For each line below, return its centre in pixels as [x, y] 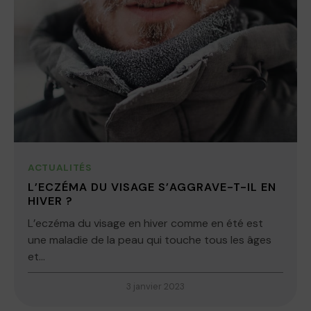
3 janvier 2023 [155, 287]
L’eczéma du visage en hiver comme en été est [145, 224]
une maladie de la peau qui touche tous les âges [150, 240]
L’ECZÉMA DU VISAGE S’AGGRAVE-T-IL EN [152, 187]
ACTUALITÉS [60, 168]
